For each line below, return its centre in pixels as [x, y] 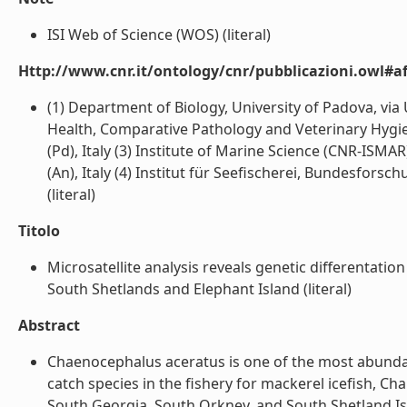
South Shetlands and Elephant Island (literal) [199, 289]
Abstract [49, 325]
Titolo [39, 231]
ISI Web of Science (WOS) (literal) [159, 35]
